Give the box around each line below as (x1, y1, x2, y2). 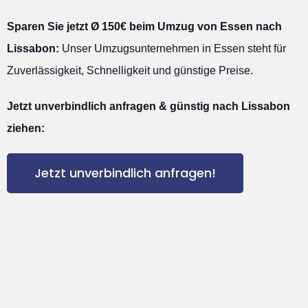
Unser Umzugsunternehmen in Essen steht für (59, 43, 286, 55)
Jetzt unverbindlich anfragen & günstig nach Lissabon (7, 100, 290, 113)
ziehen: (7, 122, 45, 135)
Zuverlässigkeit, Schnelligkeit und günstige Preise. (7, 65, 253, 77)
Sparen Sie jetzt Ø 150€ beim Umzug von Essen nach (7, 21, 282, 33)
